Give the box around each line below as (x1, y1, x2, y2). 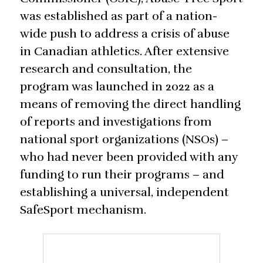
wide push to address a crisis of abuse (20, 26, 230, 42)
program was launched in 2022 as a (20, 79, 214, 95)
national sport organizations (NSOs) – (20, 132, 228, 147)
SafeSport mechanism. (20, 203, 146, 218)
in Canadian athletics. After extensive (20, 44, 229, 59)
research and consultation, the (20, 62, 192, 77)
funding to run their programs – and (20, 167, 224, 183)
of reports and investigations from (20, 114, 212, 130)
